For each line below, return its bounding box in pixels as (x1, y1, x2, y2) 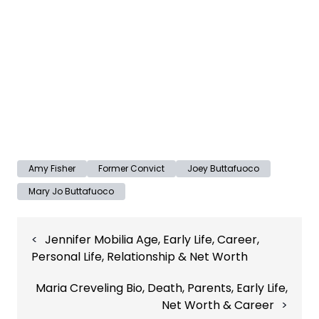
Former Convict (98, 162, 164, 174)
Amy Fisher (28, 162, 75, 174)
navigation (16, 234, 75, 250)
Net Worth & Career (162, 297, 274, 313)
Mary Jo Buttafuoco (28, 185, 114, 197)
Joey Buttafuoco (187, 162, 259, 174)
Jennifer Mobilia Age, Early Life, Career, (45, 231, 259, 248)
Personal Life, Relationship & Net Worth (31, 249, 248, 265)
